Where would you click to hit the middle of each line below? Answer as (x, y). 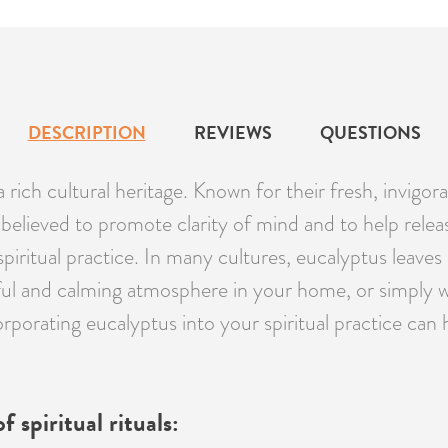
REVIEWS (232, 133)
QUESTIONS (370, 133)
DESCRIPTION (86, 133)
